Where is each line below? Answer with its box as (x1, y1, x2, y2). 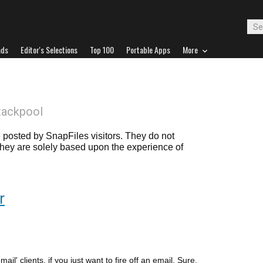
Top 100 (90, 43, 114, 56)
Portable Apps (126, 43, 170, 56)
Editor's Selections (21, 43, 77, 56)
